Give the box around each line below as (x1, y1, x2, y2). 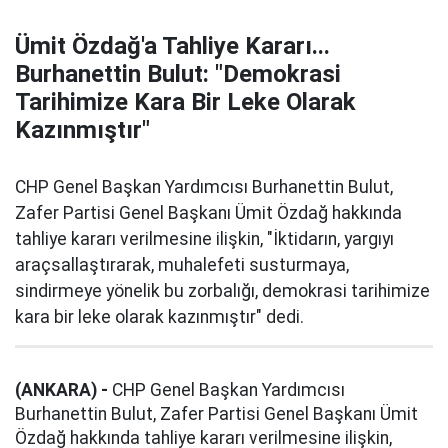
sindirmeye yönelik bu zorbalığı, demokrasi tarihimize (15, 281, 430, 301)
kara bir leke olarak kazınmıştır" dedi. (15, 307, 304, 327)
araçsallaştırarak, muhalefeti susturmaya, (15, 255, 349, 275)
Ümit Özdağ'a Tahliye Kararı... (15, 32, 330, 60)
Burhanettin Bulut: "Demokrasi (15, 60, 341, 88)
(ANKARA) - (15, 380, 108, 400)
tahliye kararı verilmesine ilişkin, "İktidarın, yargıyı (15, 229, 394, 249)
